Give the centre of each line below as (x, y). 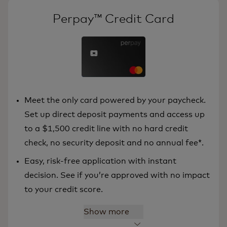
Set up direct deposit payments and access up (115, 115)
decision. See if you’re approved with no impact (117, 176)
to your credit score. (64, 190)
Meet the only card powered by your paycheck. (115, 101)
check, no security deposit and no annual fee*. (114, 143)
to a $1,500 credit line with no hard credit (106, 129)
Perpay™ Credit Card (113, 20)
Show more (106, 212)
